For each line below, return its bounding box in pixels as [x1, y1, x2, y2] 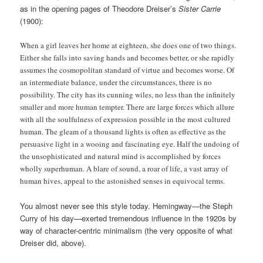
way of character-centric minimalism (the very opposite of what [20, 225, 233, 237]
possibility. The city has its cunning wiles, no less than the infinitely [20, 89, 236, 100]
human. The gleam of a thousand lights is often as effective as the [20, 126, 227, 137]
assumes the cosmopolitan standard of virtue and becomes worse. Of [20, 64, 235, 75]
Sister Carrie [178, 2, 221, 14]
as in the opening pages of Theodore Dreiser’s [20, 2, 179, 14]
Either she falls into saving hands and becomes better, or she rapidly [20, 52, 235, 63]
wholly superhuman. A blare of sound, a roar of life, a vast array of [20, 163, 228, 174]
